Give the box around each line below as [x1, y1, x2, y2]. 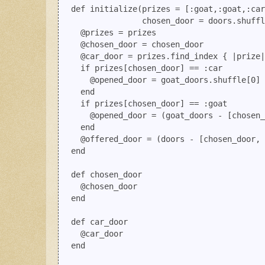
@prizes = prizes [62, 28, 156, 38]
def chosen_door [62, 170, 142, 180]
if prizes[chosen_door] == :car [62, 63, 222, 73]
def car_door [62, 217, 128, 227]
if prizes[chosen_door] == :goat [62, 99, 227, 109]
